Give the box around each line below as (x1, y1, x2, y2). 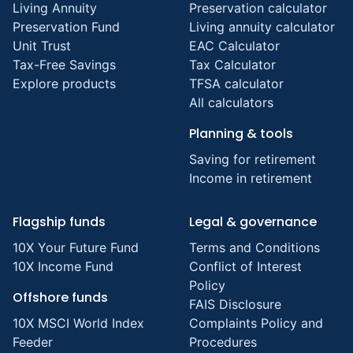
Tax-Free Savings (13, 56, 116, 72)
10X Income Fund (13, 258, 113, 274)
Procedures (189, 333, 257, 350)
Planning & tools (189, 124, 293, 143)
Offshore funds (13, 288, 108, 307)
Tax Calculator (189, 56, 276, 72)
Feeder (13, 333, 53, 350)
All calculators (189, 94, 273, 110)
